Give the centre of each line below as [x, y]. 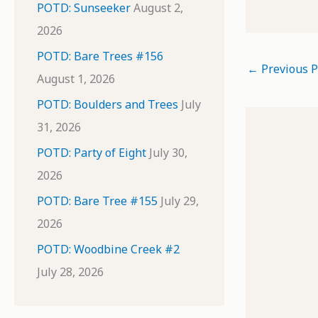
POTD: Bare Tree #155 [97, 201]
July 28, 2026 [70, 272]
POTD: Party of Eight [92, 153]
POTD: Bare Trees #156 [100, 56]
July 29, [180, 201]
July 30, [168, 153]
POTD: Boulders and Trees [108, 104]
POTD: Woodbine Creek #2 [108, 249]
